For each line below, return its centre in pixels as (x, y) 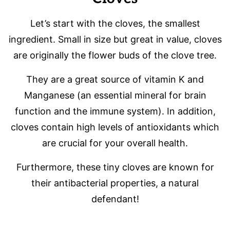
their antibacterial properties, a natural (115, 183)
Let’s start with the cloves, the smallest (115, 23)
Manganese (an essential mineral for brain (115, 95)
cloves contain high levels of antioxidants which (115, 127)
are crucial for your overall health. (115, 143)
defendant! (115, 199)
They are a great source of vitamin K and (115, 79)
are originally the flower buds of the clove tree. (115, 55)
